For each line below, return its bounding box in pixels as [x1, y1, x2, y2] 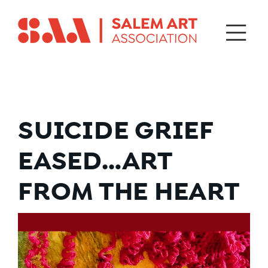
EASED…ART [18, 145, 172, 177]
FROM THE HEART [18, 175, 240, 208]
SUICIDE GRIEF [18, 114, 214, 147]
